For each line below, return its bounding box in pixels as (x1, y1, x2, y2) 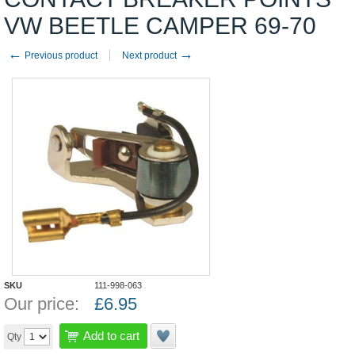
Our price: (4, 294, 79, 314)
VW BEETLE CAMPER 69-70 (4, 13, 316, 39)
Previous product (22, 50, 97, 61)
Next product (122, 50, 179, 61)
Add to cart (83, 329, 139, 342)
